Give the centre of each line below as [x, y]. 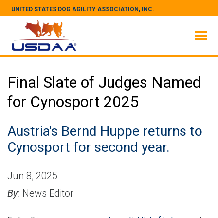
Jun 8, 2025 [32, 176]
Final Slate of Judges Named [104, 82]
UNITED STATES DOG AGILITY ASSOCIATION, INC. [83, 9]
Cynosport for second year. [89, 147]
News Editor [47, 193]
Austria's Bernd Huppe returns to [105, 131]
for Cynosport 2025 [73, 102]
